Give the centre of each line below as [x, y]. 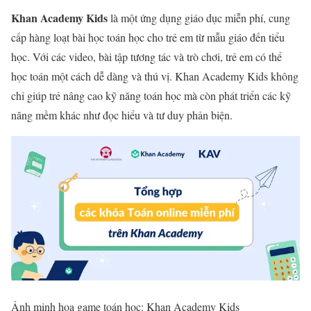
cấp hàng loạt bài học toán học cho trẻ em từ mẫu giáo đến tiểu [148, 37]
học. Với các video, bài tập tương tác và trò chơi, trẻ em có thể [146, 56]
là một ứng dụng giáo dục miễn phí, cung [199, 17]
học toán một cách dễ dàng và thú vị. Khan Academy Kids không [155, 76]
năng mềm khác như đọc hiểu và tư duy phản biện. [122, 115]
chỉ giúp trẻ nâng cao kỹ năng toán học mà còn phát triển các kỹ [151, 95]
